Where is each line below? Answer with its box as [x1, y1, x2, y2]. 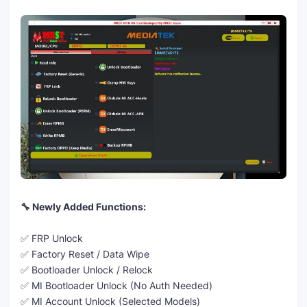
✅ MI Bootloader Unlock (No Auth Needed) [21, 279, 212, 291]
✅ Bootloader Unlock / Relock [21, 263, 153, 275]
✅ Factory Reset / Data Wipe [21, 247, 149, 260]
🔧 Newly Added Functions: [21, 200, 146, 212]
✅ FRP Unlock [21, 232, 83, 244]
